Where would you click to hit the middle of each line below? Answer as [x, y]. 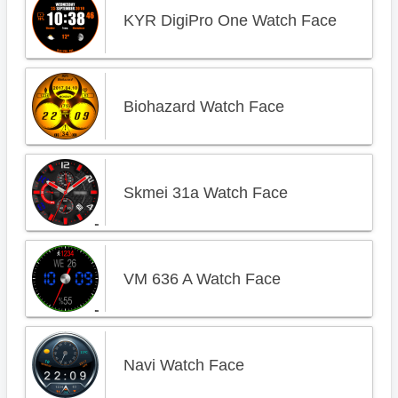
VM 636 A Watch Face [202, 279]
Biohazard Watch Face [204, 107]
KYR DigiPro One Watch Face [230, 20]
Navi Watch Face [184, 365]
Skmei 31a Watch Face [206, 193]
